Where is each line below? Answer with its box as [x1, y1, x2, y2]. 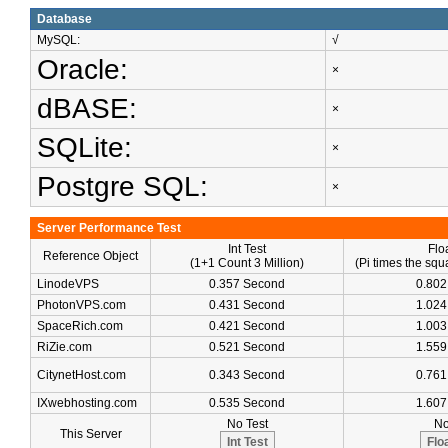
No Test [226, 417, 268, 431]
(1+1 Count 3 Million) [190, 256, 304, 270]
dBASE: [37, 93, 137, 124]
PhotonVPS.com [37, 298, 126, 312]
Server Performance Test [37, 221, 181, 235]
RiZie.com [37, 340, 92, 354]
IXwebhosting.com [37, 396, 137, 410]
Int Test [228, 242, 266, 256]
